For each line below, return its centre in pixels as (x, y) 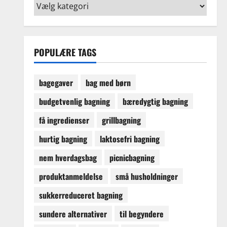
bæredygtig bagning (155, 101)
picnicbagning (132, 157)
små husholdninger (146, 176)
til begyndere (141, 214)
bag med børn (108, 82)
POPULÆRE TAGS (65, 52)
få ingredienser (64, 120)
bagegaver (56, 82)
